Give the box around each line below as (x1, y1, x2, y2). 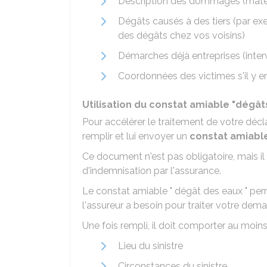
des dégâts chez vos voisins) (118, 30, 245, 41)
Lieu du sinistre (118, 240, 183, 252)
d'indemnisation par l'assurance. (82, 165, 221, 176)
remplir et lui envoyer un (82, 131, 190, 142)
